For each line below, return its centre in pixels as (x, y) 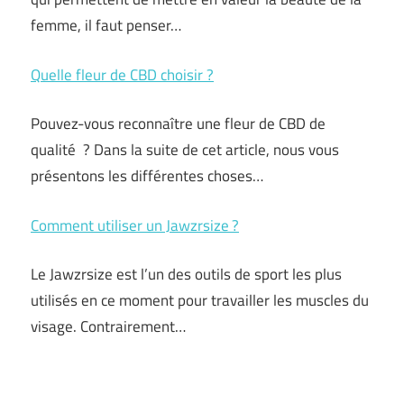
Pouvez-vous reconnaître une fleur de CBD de (178, 124)
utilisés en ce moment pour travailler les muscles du (200, 300)
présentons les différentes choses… (147, 176)
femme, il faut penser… (106, 25)
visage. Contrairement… (108, 326)
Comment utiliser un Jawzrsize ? (135, 225)
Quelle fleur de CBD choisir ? (122, 74)
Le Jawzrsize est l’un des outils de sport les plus (186, 274)
